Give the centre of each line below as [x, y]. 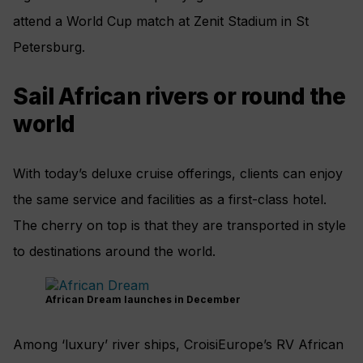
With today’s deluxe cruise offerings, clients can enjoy [178, 173]
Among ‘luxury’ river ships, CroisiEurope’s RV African [178, 344]
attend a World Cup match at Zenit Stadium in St [161, 21]
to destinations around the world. [114, 251]
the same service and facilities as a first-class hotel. [170, 199]
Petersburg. [49, 47]
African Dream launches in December [143, 299]
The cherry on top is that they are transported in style [179, 225]
